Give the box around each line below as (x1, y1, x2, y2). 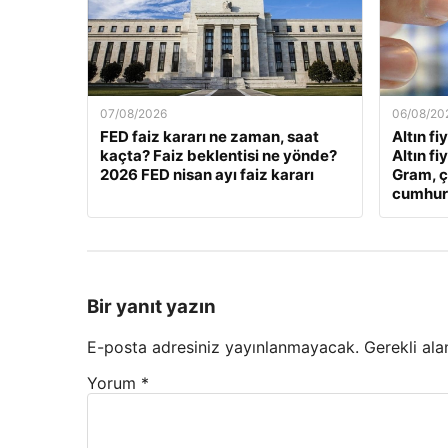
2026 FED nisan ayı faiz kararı (100, 165, 314, 185)
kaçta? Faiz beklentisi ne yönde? (100, 146, 337, 166)
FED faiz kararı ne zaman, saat (100, 127, 319, 147)
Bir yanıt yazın (87, 295, 216, 319)
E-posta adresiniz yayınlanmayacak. (87, 336, 359, 357)
